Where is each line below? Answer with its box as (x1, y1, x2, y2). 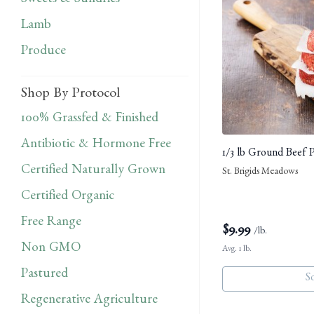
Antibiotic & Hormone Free (21, 138, 171, 152)
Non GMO (21, 242, 81, 256)
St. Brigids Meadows (222, 168, 298, 178)
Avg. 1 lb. (222, 245, 252, 254)
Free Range (21, 216, 81, 230)
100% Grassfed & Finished (21, 112, 158, 126)
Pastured (21, 268, 68, 282)
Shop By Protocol (21, 87, 120, 102)
